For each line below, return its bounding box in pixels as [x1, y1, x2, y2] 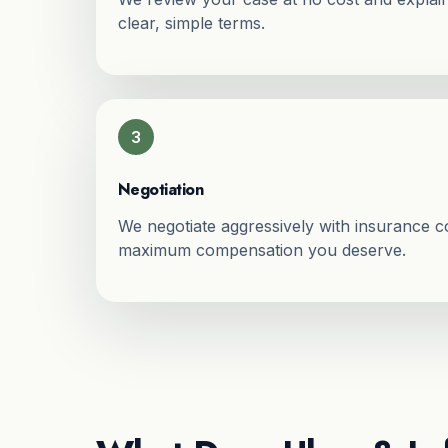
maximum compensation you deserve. [117, 239, 406, 260]
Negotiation [117, 177, 204, 201]
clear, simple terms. [117, 13, 265, 34]
